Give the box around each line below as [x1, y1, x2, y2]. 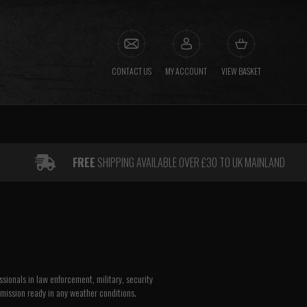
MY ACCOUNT [165, 65, 208, 77]
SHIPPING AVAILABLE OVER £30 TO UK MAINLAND [95, 154, 286, 171]
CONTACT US [111, 65, 151, 77]
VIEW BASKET [221, 65, 261, 77]
